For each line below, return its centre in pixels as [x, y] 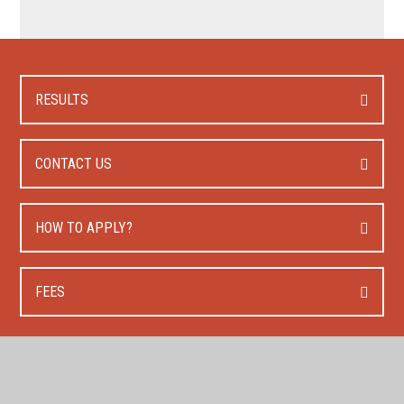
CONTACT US [74, 164]
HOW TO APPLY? [84, 228]
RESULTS [62, 100]
